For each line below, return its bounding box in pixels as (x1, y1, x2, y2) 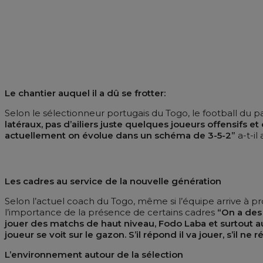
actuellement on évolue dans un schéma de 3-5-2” (5, 129, 238, 141)
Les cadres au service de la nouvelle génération (5, 175, 221, 187)
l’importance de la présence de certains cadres (5, 206, 217, 218)
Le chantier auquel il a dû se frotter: (5, 87, 166, 99)
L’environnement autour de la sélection (5, 248, 183, 260)
